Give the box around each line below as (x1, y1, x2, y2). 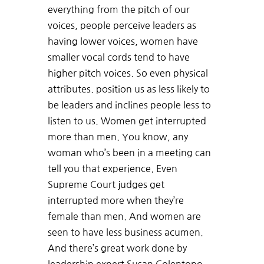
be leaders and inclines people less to (47, 100, 211, 110)
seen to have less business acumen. (47, 227, 203, 237)
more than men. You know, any (47, 132, 188, 142)
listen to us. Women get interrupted (47, 116, 206, 126)
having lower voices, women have (47, 37, 198, 47)
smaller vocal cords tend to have (47, 52, 190, 62)
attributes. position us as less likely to (47, 84, 210, 94)
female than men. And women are (47, 212, 201, 222)
